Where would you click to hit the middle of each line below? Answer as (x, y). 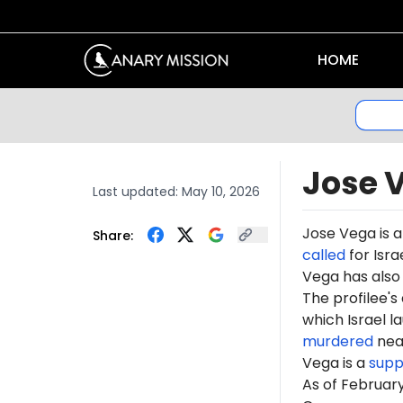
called (323, 255)
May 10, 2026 (220, 191)
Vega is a (335, 363)
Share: (112, 235)
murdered (337, 341)
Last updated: (137, 191)
